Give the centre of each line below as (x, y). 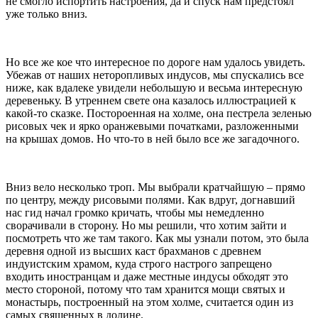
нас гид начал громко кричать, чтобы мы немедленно (135, 213)
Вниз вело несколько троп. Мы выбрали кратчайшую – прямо (155, 187)
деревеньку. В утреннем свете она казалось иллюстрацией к (151, 101)
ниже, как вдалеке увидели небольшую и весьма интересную (154, 88)
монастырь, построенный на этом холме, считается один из (149, 302)
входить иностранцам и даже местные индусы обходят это (147, 277)
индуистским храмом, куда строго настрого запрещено (139, 264)
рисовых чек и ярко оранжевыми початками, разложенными (152, 126)
